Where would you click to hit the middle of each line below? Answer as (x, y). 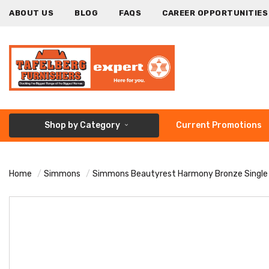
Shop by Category (82, 125)
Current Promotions (219, 125)
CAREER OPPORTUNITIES (215, 13)
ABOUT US (31, 13)
